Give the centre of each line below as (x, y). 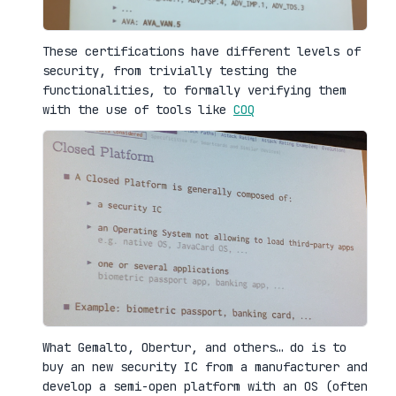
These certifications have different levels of (202, 51)
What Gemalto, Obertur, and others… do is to (194, 348)
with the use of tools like (138, 109)
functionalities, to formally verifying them (194, 90)
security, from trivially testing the (170, 70)
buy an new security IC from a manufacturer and (205, 367)
